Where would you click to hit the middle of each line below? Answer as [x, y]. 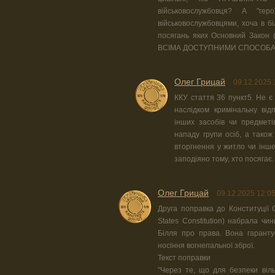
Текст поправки [184, 258]
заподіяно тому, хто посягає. [224, 159]
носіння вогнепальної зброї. [206, 246]
